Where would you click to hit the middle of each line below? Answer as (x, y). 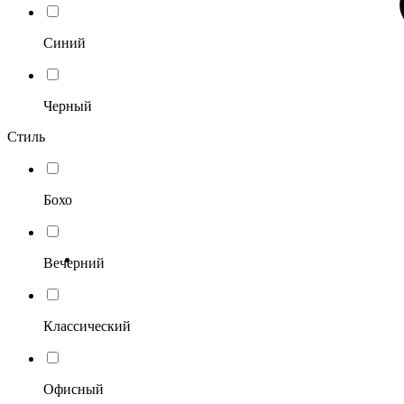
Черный (68, 106)
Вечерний (74, 262)
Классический (87, 326)
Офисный (73, 389)
